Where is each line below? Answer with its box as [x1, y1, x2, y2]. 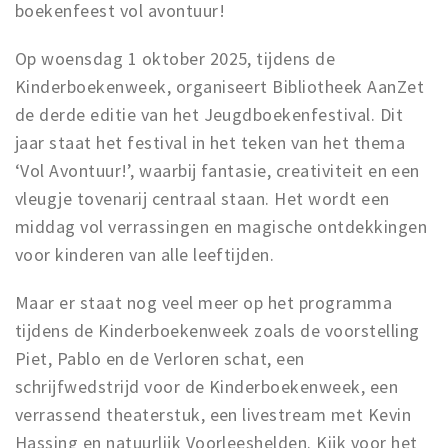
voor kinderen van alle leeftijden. [15, 243, 279, 266]
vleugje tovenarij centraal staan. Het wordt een [15, 187, 390, 210]
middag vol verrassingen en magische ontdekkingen [15, 215, 428, 238]
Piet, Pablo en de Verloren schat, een [15, 347, 305, 370]
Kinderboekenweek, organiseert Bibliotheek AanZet [15, 75, 425, 98]
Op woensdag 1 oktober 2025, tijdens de [15, 47, 336, 70]
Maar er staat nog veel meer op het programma [15, 291, 393, 314]
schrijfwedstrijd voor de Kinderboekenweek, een [15, 375, 399, 398]
